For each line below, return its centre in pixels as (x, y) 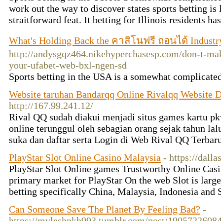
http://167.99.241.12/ (51, 106)
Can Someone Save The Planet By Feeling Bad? (105, 209)
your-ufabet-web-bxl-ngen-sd (68, 65)
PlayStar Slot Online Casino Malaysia (85, 157)
